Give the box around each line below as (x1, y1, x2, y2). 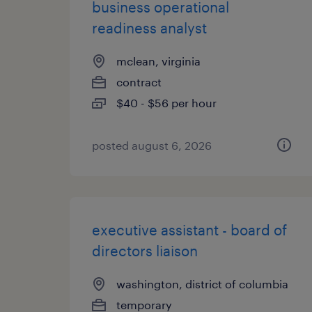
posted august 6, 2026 (92, 139, 212, 152)
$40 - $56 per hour (116, 96, 217, 109)
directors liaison (92, 242, 198, 259)
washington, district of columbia (116, 277, 288, 290)
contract (116, 75, 162, 88)
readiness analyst (92, 19, 207, 36)
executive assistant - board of (92, 221, 287, 238)
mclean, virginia (116, 54, 201, 68)
